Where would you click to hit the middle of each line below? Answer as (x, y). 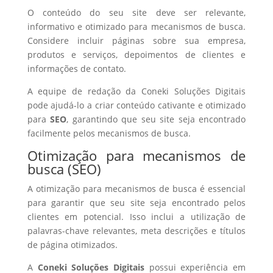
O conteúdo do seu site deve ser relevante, (136, 12)
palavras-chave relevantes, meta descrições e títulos (136, 231)
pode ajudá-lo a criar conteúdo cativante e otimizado (136, 105)
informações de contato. (76, 69)
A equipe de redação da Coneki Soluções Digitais (136, 91)
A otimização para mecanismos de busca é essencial (136, 189)
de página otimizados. (72, 245)
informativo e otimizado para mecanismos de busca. (136, 27)
